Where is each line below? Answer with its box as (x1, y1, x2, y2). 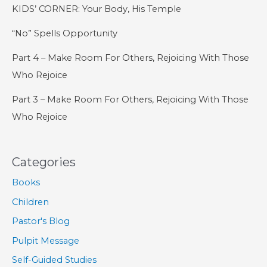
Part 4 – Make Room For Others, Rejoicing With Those (12, 52, 249, 64)
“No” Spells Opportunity (12, 28, 117, 39)
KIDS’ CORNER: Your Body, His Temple (12, 4, 181, 15)
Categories (12, 154, 76, 169)
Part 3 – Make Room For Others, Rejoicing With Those (12, 94, 249, 105)
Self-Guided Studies (12, 254, 97, 266)
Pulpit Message (12, 235, 79, 246)
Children (12, 196, 49, 207)
